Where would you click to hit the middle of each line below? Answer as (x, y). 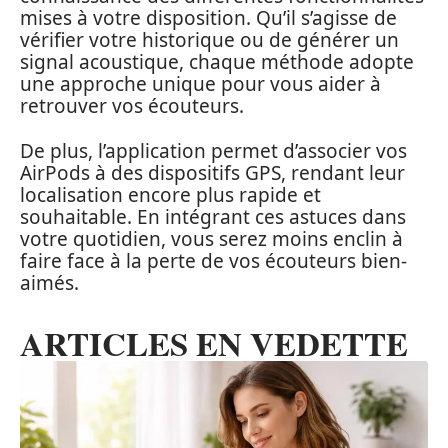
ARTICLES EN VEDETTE (214, 342)
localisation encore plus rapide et (170, 194)
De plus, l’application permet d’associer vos (213, 150)
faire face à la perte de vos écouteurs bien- (213, 260)
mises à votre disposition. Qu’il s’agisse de (208, 18)
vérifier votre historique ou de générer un (209, 40)
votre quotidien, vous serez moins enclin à (211, 238)
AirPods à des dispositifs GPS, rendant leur (212, 172)
